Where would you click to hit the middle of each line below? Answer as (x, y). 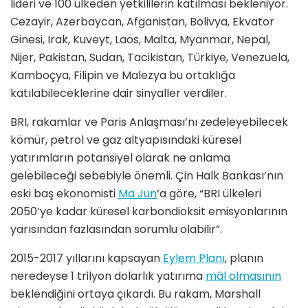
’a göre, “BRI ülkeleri (209, 193)
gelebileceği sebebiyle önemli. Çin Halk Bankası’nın (147, 175)
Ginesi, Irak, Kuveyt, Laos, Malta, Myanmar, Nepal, (140, 39)
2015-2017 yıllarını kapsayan (87, 258)
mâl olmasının (243, 276)
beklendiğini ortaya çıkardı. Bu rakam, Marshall (135, 294)
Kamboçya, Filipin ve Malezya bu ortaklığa (123, 75)
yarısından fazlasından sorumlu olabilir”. (116, 229)
